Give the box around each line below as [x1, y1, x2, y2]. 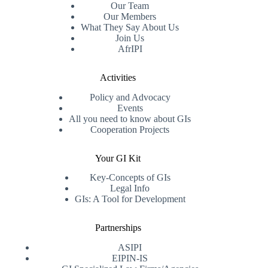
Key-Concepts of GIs [89, 172, 170, 183]
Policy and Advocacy [89, 92, 170, 102]
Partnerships [95, 223, 141, 233]
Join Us [115, 32, 145, 43]
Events [117, 102, 143, 113]
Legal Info [110, 183, 150, 194]
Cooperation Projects [90, 124, 170, 135]
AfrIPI [117, 43, 142, 54]
